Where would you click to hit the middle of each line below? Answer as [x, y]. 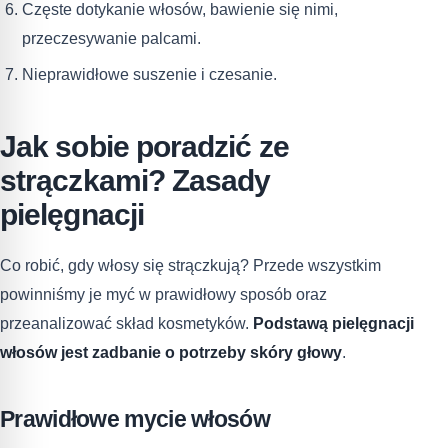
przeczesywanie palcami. [111, 38]
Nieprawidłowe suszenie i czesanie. [149, 74]
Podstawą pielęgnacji [333, 323]
